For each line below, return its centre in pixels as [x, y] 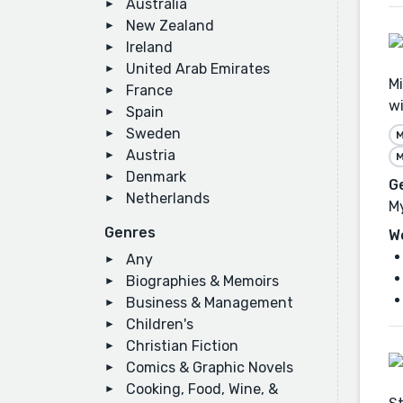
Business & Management [210, 303]
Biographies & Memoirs [202, 281]
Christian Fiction [182, 346]
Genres [130, 233]
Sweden [153, 134]
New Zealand [170, 26]
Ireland [149, 47]
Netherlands [168, 198]
